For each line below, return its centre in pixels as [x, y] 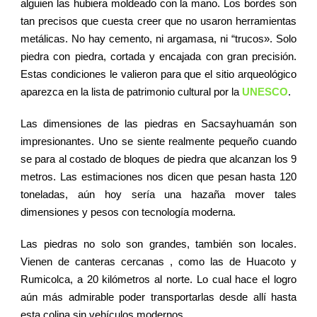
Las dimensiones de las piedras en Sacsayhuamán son [158, 123]
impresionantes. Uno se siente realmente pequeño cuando [158, 141]
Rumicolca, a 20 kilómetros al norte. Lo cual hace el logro [158, 279]
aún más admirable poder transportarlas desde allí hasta [158, 296]
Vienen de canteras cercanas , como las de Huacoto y [158, 261]
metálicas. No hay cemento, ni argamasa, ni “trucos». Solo [158, 38]
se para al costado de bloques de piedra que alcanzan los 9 [158, 158]
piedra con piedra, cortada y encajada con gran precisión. [158, 56]
